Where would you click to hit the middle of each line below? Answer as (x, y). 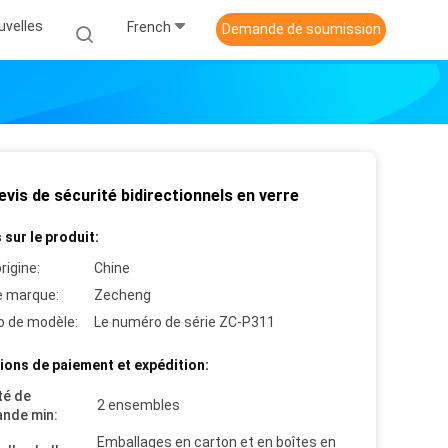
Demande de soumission (301, 29)
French (149, 26)
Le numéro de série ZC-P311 (184, 322)
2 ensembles (138, 405)
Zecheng (122, 295)
